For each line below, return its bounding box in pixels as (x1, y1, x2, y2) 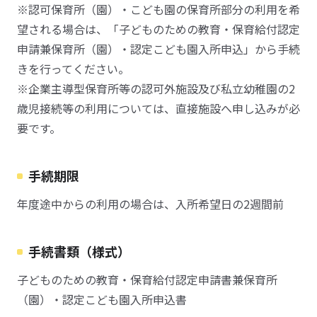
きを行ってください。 (17, 60, 129, 77)
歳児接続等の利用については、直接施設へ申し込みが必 (17, 100, 300, 117)
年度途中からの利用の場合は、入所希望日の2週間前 (17, 195, 284, 212)
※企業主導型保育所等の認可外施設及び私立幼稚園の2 (17, 80, 295, 97)
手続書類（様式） (28, 242, 130, 260)
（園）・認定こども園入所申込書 (17, 291, 187, 308)
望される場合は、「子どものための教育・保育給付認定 (17, 21, 300, 38)
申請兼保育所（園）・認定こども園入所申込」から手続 (17, 40, 300, 57)
